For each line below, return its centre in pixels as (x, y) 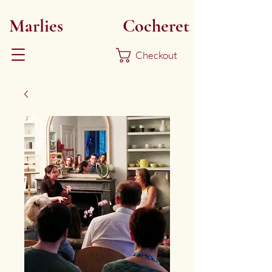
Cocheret (154, 26)
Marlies (38, 26)
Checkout (157, 55)
